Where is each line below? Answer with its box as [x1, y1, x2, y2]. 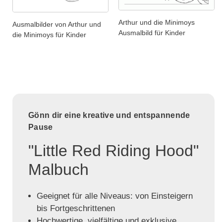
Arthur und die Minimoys [118, 18, 195, 26]
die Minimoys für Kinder [12, 31, 86, 39]
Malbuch [28, 161, 89, 179]
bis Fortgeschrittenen [36, 204, 115, 214]
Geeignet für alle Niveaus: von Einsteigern [36, 191, 193, 201]
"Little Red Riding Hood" [28, 142, 199, 160]
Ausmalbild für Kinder [118, 28, 185, 37]
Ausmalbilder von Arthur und [12, 20, 101, 29]
